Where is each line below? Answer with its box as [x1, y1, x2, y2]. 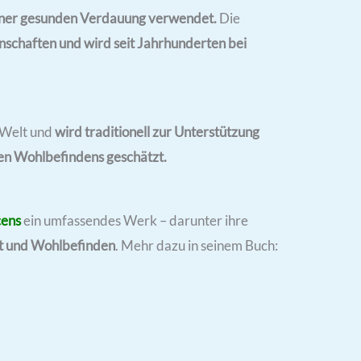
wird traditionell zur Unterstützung [54, 122, 259, 140]
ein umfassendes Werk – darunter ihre [20, 211, 248, 229]
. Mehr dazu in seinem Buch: [114, 236, 278, 254]
